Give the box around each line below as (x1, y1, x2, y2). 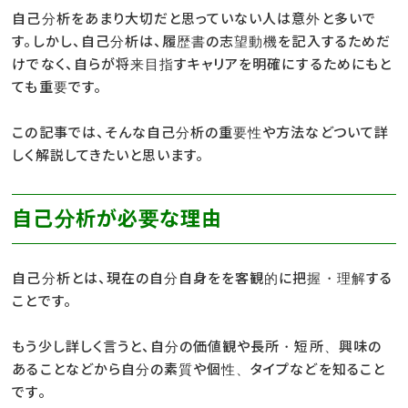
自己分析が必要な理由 (12, 206, 222, 230)
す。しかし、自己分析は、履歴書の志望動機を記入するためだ (12, 32, 391, 50)
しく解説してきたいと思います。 (12, 146, 205, 164)
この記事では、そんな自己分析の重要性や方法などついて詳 (12, 123, 389, 141)
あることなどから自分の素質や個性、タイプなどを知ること (12, 360, 385, 378)
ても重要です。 (12, 77, 102, 96)
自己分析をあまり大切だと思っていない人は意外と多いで (12, 9, 376, 27)
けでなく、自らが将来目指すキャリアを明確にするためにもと (12, 55, 392, 73)
